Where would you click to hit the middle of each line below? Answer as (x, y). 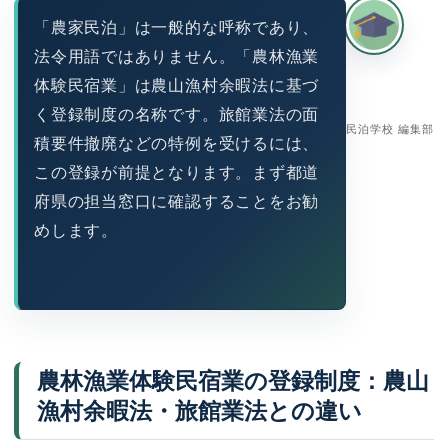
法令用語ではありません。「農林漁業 (177, 56)
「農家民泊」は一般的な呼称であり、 (177, 27)
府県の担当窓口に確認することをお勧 (177, 201)
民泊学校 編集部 (390, 128)
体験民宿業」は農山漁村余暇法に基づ (177, 85)
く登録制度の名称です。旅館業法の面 (177, 114)
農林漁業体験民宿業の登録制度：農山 (232, 380)
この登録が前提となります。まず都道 (177, 172)
